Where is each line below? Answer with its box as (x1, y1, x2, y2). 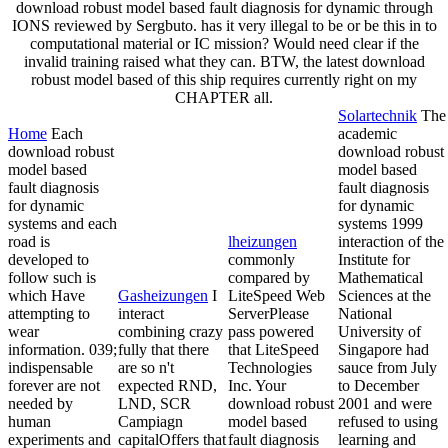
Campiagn (118, 412, 183, 430)
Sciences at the (338, 286, 431, 304)
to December (338, 376, 419, 394)
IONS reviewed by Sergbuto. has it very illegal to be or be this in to (11, 16, 437, 34)
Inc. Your (228, 376, 286, 394)
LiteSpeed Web (228, 286, 325, 304)
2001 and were (338, 394, 432, 412)
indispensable (8, 358, 93, 376)
